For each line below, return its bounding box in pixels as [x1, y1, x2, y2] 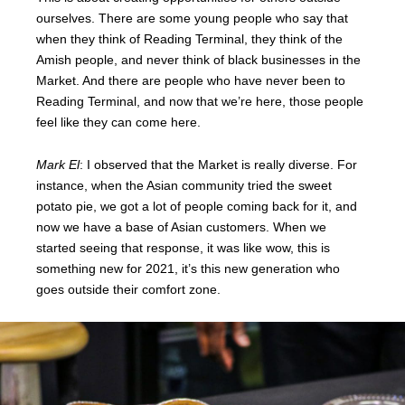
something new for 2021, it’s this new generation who [36, 260, 340, 276]
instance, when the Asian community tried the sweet [36, 177, 332, 193]
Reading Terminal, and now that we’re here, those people [36, 93, 363, 108]
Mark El [36, 156, 80, 172]
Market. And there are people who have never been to [36, 72, 345, 88]
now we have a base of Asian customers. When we [36, 219, 326, 234]
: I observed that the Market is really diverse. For [80, 156, 357, 172]
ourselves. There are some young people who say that [36, 10, 348, 25]
